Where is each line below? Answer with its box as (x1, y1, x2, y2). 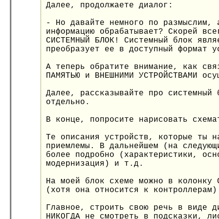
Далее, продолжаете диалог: (46, 1, 173, 10)
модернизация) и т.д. (46, 159, 144, 168)
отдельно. (46, 98, 90, 107)
